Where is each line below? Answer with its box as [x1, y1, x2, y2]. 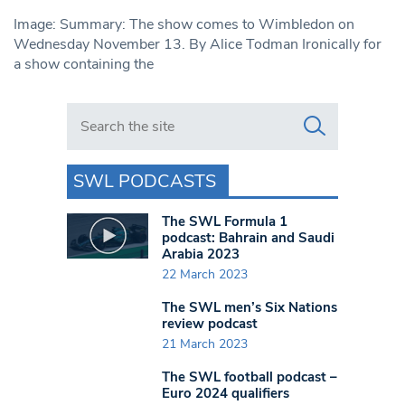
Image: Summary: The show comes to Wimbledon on [14, 14, 354, 34]
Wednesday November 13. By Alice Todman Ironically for [14, 33, 381, 54]
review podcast [162, 314, 258, 333]
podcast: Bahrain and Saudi [162, 228, 334, 247]
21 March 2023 [162, 335, 248, 353]
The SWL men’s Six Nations [162, 297, 337, 316]
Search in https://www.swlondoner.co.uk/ [66, 101, 331, 122]
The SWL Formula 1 [162, 212, 287, 231]
